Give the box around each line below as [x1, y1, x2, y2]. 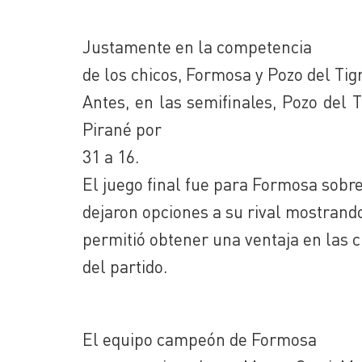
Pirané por [82, 118, 162, 140]
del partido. [82, 255, 167, 277]
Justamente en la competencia [82, 36, 312, 57]
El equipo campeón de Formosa [82, 328, 317, 350]
